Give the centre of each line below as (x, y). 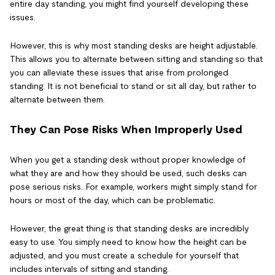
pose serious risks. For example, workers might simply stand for (134, 186)
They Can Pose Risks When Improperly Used (126, 129)
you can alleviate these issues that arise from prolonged (119, 72)
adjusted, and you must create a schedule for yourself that (124, 255)
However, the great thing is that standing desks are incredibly (129, 228)
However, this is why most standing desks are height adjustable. (134, 45)
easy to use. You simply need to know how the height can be (128, 242)
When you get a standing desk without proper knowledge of (128, 159)
